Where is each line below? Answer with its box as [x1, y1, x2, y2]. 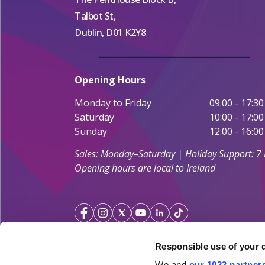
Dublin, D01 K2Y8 [75, 25, 146, 39]
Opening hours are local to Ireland [75, 161, 215, 174]
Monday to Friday [75, 96, 151, 109]
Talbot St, [75, 9, 115, 22]
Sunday [75, 124, 107, 138]
